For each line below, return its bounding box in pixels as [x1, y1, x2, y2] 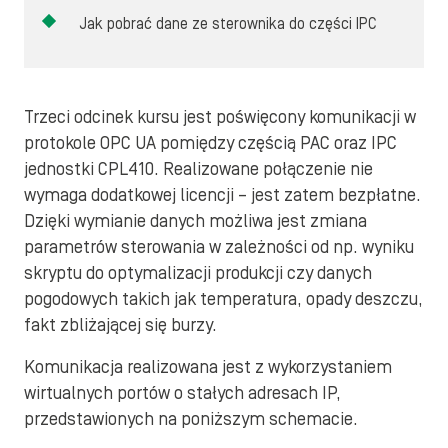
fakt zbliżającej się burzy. [24, 314, 217, 336]
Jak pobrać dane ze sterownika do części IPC [79, 14, 377, 33]
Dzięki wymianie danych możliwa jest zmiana [24, 210, 367, 232]
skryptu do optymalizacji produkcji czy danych [24, 262, 372, 284]
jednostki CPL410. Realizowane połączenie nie [24, 158, 373, 180]
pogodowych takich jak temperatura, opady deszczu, [24, 288, 423, 310]
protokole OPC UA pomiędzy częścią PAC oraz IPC [24, 132, 397, 154]
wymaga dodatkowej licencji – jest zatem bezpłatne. [24, 184, 421, 206]
